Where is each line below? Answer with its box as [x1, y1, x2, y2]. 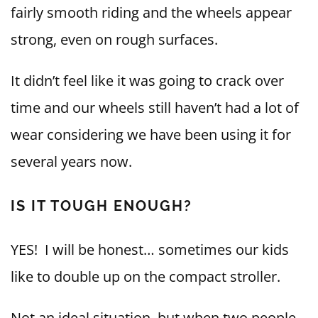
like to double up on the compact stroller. [11, 267, 280, 287]
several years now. [11, 152, 132, 172]
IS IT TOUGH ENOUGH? [11, 197, 192, 215]
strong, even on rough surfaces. [11, 30, 218, 50]
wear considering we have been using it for [11, 125, 291, 145]
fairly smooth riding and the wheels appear [11, 3, 292, 23]
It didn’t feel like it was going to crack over [11, 71, 284, 91]
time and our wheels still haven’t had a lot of [11, 98, 299, 118]
